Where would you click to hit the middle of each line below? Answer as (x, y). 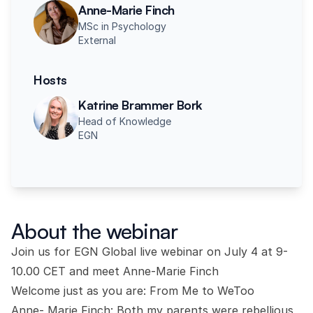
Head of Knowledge (125, 121)
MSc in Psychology (122, 26)
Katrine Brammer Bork (140, 105)
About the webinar (95, 231)
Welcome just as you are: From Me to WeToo (133, 291)
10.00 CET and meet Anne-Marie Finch (115, 271)
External (97, 40)
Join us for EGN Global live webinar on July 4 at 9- (150, 252)
